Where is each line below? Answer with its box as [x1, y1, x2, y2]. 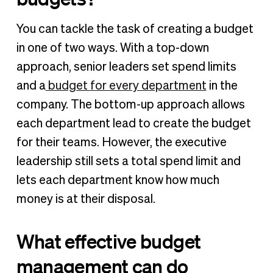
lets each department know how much [16, 174, 219, 187]
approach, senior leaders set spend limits [16, 61, 236, 74]
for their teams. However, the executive [16, 136, 227, 149]
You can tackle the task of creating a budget [16, 23, 253, 36]
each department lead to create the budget [16, 118, 251, 130]
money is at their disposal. [16, 193, 155, 206]
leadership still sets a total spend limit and [16, 155, 241, 168]
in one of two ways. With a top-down [16, 42, 209, 55]
